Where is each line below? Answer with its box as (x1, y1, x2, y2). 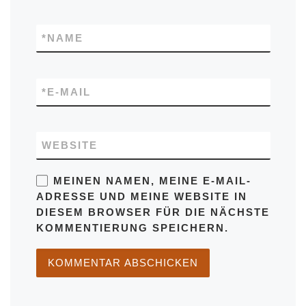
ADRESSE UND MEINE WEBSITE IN (36, 191, 247, 203)
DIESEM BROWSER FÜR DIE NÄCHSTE (36, 206, 270, 219)
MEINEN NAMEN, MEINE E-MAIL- (53, 175, 251, 187)
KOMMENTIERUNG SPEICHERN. (36, 222, 229, 234)
